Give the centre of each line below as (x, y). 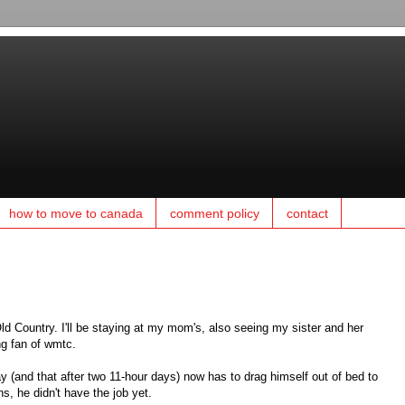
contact (307, 213)
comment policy (215, 213)
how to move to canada (76, 213)
